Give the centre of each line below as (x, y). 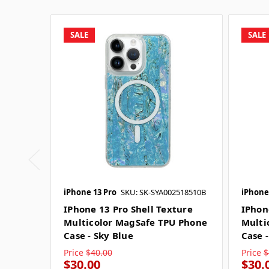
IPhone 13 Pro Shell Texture (128, 209)
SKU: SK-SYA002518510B (163, 192)
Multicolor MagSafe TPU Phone (135, 222)
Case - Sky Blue (98, 235)
